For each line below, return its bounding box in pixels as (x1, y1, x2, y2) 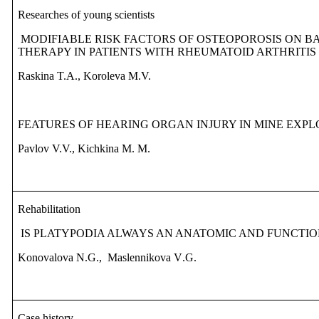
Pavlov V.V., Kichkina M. (18, 142, 138, 155)
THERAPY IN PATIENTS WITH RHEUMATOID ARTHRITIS (18, 46, 317, 58)
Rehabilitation (18, 203, 81, 216)
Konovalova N (18, 251, 85, 264)
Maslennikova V (105, 251, 183, 264)
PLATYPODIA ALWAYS (31, 227, 155, 240)
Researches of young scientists (18, 9, 155, 21)
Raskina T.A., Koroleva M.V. (18, 70, 152, 83)
